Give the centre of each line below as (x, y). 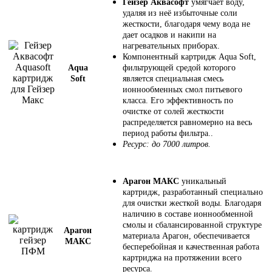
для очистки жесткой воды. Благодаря (192, 203)
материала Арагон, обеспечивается (186, 236)
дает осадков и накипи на (169, 35)
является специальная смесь (173, 78)
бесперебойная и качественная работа (191, 246)
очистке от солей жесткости (173, 111)
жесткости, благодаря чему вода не (186, 24)
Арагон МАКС (151, 181)
